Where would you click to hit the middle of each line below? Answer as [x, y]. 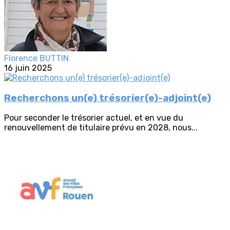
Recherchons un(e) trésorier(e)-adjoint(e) [108, 98]
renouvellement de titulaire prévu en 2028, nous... [101, 128]
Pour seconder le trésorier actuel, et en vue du [94, 118]
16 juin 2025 [28, 68]
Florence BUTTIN [36, 58]
